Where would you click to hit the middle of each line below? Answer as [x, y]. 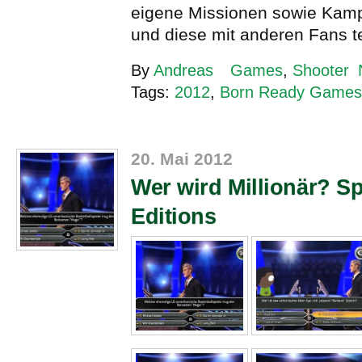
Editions [174, 217]
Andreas [183, 71]
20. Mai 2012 [182, 159]
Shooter [321, 71]
